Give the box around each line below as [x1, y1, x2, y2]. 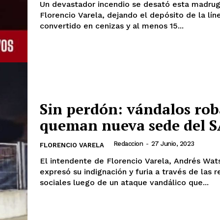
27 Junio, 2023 [151, 140, 194, 148]
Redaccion [113, 140, 143, 148]
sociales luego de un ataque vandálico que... [40, 178, 209, 188]
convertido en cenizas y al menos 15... [40, 21, 184, 30]
